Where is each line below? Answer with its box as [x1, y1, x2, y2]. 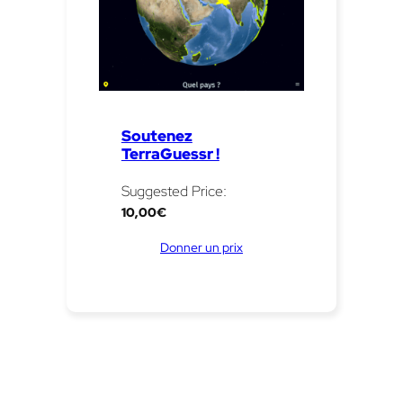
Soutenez [121, 125, 193, 146]
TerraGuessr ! [121, 143, 219, 164]
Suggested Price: [121, 181, 227, 201]
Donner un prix [160, 237, 243, 255]
